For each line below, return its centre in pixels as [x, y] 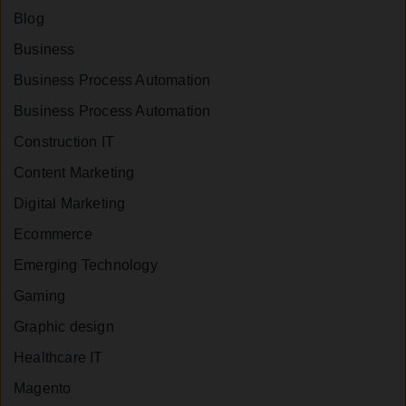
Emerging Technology [86, 266]
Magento [43, 389]
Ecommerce [53, 235]
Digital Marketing [70, 204]
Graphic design [64, 327]
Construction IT [64, 142]
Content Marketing [74, 173]
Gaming [40, 296]
